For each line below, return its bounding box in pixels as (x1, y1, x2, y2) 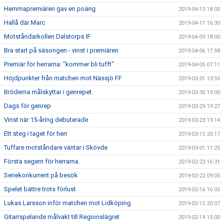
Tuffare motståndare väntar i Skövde (4, 144, 108, 151)
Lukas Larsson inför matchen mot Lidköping (4, 199, 131, 207)
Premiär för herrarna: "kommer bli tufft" (4, 60, 114, 68)
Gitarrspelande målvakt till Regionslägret (4, 213, 119, 221)
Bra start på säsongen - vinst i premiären (4, 47, 118, 54)
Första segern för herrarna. (4, 158, 80, 165)
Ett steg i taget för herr (4, 130, 67, 137)
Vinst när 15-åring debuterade (4, 116, 88, 123)
